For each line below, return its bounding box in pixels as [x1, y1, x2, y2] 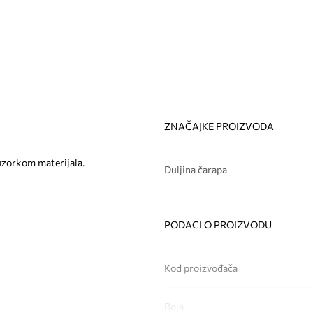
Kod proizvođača [163, 261, 238, 274]
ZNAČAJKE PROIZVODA [163, 119, 274, 132]
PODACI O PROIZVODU [163, 218, 272, 231]
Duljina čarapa [163, 163, 227, 175]
